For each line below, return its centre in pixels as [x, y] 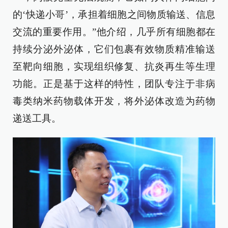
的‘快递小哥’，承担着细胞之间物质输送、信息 [114, 14]
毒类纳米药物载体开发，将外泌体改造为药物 [114, 101]
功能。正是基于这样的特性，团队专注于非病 [114, 83]
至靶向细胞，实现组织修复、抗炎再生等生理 [114, 66]
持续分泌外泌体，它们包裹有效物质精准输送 [114, 49]
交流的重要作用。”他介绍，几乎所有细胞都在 [114, 32]
